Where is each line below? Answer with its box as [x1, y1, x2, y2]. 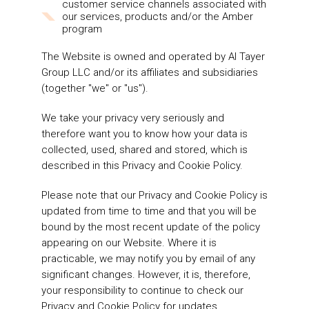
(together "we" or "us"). [41, 82, 148, 95]
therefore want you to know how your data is [41, 128, 248, 141]
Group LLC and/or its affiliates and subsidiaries [41, 66, 258, 79]
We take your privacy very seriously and [41, 112, 224, 125]
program [62, 23, 102, 36]
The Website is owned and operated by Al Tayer [41, 50, 265, 63]
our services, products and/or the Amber [62, 10, 253, 23]
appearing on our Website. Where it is [41, 237, 217, 250]
